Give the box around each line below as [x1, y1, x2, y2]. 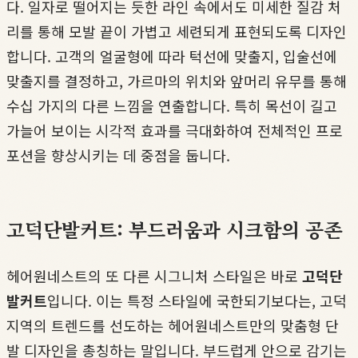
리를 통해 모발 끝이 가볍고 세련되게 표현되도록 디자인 [6, 20, 347, 42]
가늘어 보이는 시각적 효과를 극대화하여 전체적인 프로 [6, 119, 343, 141]
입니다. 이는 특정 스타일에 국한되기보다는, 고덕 [47, 289, 347, 311]
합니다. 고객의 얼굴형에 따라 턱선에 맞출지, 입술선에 [6, 45, 337, 66]
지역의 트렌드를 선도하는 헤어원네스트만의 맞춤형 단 [6, 314, 339, 336]
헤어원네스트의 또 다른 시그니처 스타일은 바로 [6, 265, 302, 286]
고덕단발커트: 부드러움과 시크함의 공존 [6, 214, 342, 243]
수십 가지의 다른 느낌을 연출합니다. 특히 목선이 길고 [6, 94, 337, 116]
